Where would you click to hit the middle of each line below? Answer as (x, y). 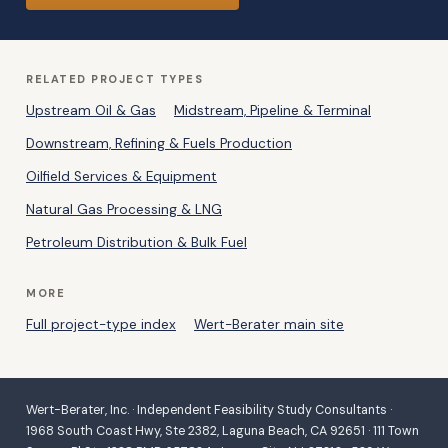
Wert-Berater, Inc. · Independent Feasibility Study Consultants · (209, 410)
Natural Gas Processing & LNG (124, 210)
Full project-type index (101, 325)
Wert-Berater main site (269, 325)
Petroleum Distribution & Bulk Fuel (136, 243)
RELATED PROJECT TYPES (115, 79)
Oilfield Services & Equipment (121, 177)
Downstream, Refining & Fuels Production (159, 144)
